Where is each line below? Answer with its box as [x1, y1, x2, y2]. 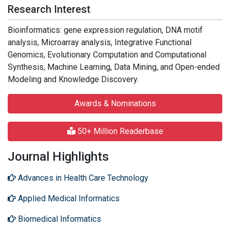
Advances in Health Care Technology [16, 173, 148, 183]
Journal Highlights [8, 149, 109, 164]
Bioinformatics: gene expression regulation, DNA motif [8, 25, 203, 35]
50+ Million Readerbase [75, 126, 163, 136]
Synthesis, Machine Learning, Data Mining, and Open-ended [8, 62, 220, 72]
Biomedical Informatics [16, 214, 101, 224]
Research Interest [8, 3, 90, 15]
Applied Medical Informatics [16, 194, 120, 203]
